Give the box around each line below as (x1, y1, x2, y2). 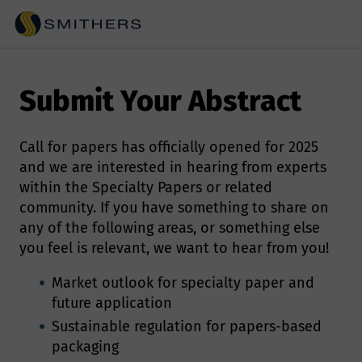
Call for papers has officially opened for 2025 (19, 138, 318, 157)
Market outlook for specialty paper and (52, 274, 314, 293)
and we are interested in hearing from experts (19, 158, 326, 177)
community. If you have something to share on (19, 199, 329, 217)
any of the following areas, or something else (19, 219, 320, 238)
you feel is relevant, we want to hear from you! (19, 239, 329, 258)
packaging (52, 338, 119, 356)
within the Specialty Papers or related (19, 179, 272, 197)
